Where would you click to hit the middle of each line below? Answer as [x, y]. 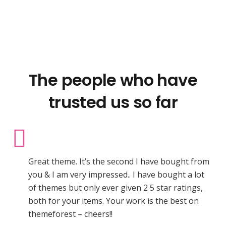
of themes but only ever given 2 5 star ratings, [116, 188]
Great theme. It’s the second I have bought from [119, 162]
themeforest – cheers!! [70, 214]
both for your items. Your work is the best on [114, 201]
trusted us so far [113, 102]
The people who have [113, 80]
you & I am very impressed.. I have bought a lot [116, 175]
